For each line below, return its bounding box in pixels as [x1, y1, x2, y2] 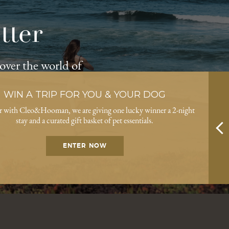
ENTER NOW [62, 142, 107, 149]
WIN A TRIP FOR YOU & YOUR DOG [4, 88, 166, 100]
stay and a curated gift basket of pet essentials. [16, 114, 153, 126]
